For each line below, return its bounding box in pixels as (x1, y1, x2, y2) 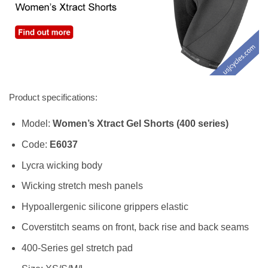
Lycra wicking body (21, 160, 102, 170)
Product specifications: (9, 92, 98, 102)
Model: (21, 118, 53, 129)
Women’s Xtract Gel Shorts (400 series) (52, 118, 229, 129)
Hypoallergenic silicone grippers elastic (21, 201, 188, 212)
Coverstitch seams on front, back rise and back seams (21, 222, 249, 233)
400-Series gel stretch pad (21, 243, 133, 254)
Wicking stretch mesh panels (21, 181, 143, 191)
